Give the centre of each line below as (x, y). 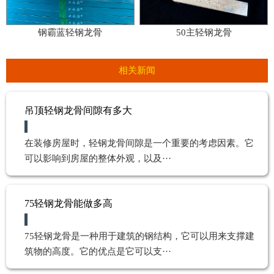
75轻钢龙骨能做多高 (68, 203)
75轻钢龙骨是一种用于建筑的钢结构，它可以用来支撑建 (139, 236)
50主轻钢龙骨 (204, 32)
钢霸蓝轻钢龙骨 (70, 32)
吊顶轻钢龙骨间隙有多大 (78, 110)
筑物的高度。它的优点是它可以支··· (98, 251)
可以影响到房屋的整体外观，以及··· (98, 158)
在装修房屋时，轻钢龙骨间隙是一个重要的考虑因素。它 (139, 143)
